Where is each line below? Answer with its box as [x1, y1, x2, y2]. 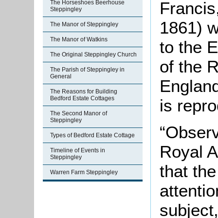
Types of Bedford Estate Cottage [50, 132, 135, 139]
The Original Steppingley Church [50, 51, 137, 58]
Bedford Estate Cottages [50, 95, 114, 102]
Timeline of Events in [50, 147, 105, 154]
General [50, 73, 72, 80]
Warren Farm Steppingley [50, 169, 118, 176]
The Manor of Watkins [50, 36, 108, 43]
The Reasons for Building [50, 88, 117, 95]
